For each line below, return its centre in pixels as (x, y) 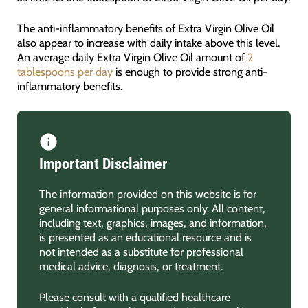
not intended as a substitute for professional (141, 251)
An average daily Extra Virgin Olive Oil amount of (132, 57)
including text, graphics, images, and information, (153, 222)
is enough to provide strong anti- (190, 72)
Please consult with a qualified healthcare (134, 297)
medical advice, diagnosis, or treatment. (131, 266)
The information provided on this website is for (147, 194)
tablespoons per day (65, 72)
